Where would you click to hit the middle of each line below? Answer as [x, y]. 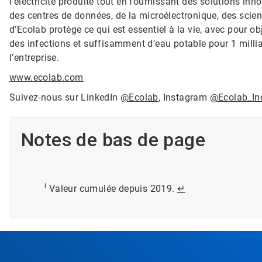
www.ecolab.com [46, 77]
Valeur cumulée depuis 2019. [112, 188]
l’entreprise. [35, 57]
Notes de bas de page [113, 139]
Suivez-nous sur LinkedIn [65, 97]
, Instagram [184, 97]
